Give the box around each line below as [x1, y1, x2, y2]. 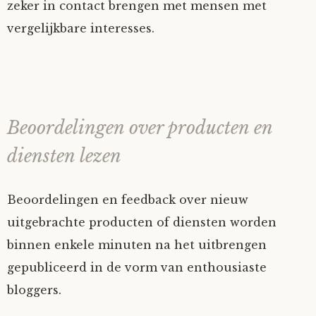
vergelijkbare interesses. [7, 20, 154, 35]
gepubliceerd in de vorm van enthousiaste [7, 260, 267, 274]
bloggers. [7, 282, 61, 297]
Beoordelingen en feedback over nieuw [7, 192, 248, 207]
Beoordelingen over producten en [7, 116, 272, 139]
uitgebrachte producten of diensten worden [7, 214, 276, 229]
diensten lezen [7, 145, 121, 167]
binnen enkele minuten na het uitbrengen [7, 237, 267, 252]
